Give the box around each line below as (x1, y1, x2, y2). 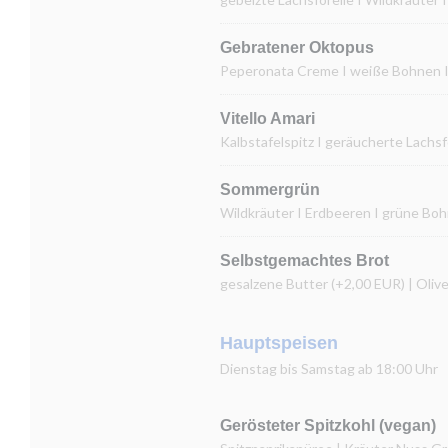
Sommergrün (220, 181, 320, 198)
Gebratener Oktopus (220, 39, 374, 56)
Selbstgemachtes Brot (220, 252, 389, 269)
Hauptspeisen (220, 333, 338, 353)
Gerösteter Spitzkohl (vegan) (220, 417, 436, 434)
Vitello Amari (220, 110, 315, 127)
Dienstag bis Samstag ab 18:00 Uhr (220, 360, 438, 377)
